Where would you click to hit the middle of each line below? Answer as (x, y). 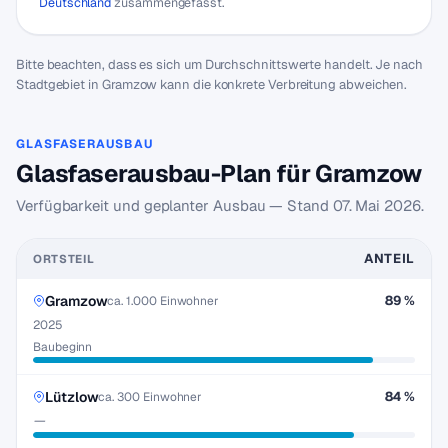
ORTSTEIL (64, 258)
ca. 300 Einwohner (150, 396)
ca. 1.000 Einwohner (163, 300)
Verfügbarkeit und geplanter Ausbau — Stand (174, 205)
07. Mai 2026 (376, 205)
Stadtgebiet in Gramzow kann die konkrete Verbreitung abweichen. (212, 84)
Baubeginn (63, 347)
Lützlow (72, 397)
